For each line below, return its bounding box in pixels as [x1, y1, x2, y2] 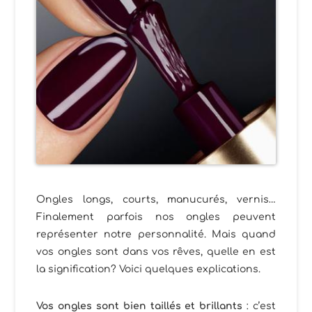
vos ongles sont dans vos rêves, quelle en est [36, 247, 276, 258]
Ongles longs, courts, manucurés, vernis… [36, 194, 276, 205]
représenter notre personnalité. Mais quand [36, 229, 276, 240]
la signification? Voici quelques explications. [36, 264, 261, 275]
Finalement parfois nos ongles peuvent [36, 212, 276, 223]
